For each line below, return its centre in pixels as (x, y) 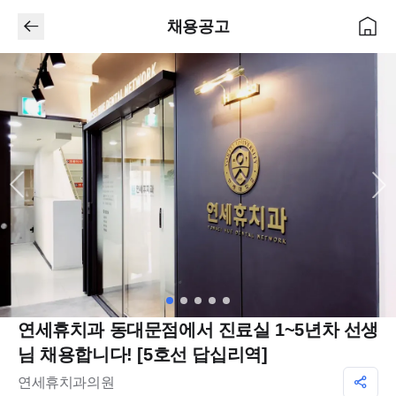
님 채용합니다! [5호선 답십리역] (143, 354)
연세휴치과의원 (66, 382)
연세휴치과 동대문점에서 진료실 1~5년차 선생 (198, 329)
